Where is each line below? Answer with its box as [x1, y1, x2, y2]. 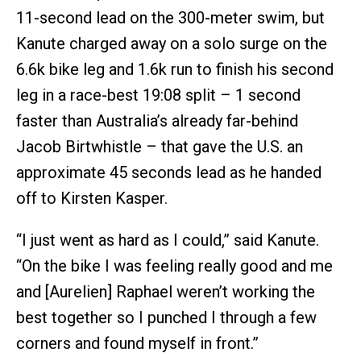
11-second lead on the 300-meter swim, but [16, 8, 325, 27]
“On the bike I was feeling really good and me [16, 256, 333, 276]
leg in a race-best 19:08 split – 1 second [16, 85, 301, 105]
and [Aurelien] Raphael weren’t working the [16, 282, 315, 301]
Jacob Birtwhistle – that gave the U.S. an [16, 137, 303, 156]
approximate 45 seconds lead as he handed [16, 163, 322, 182]
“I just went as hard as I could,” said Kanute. [16, 230, 319, 250]
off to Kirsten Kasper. [16, 189, 168, 208]
